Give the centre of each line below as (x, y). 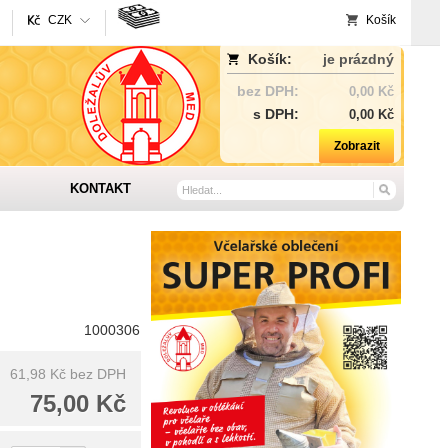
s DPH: (276, 114)
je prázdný (358, 59)
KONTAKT (100, 188)
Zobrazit (356, 146)
